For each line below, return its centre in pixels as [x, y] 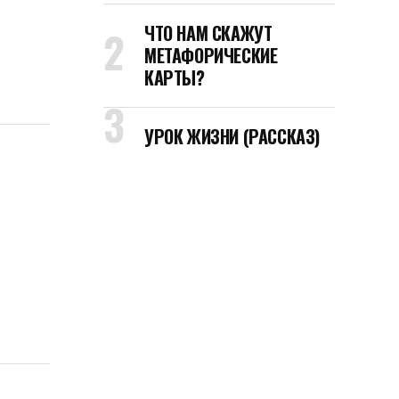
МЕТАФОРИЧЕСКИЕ [211, 55]
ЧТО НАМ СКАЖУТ [208, 33]
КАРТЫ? [175, 77]
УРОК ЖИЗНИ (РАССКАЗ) [232, 136]
